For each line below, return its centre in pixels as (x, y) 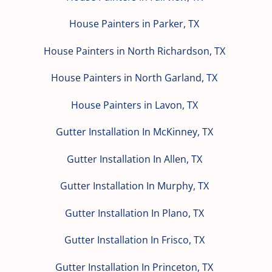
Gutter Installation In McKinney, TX (134, 132)
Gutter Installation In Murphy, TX (134, 186)
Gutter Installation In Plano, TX (134, 213)
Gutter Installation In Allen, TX (134, 159)
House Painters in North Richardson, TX (134, 51)
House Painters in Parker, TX (134, 24)
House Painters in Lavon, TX (134, 105)
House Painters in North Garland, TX (134, 78)
